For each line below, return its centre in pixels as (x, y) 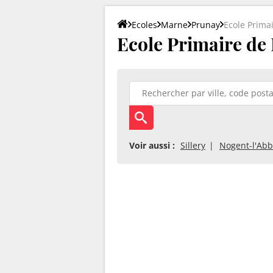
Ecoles (144, 24)
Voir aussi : (152, 145)
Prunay (206, 24)
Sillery (193, 145)
